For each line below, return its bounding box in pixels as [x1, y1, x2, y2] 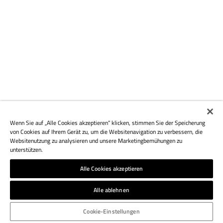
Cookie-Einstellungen [83, 207, 140, 216]
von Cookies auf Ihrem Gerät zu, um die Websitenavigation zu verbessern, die [10, 127, 203, 136]
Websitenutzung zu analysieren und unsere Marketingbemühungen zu [10, 136, 182, 145]
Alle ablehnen [94, 185, 129, 195]
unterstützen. [10, 145, 43, 154]
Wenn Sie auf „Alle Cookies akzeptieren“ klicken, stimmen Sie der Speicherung [10, 118, 205, 127]
